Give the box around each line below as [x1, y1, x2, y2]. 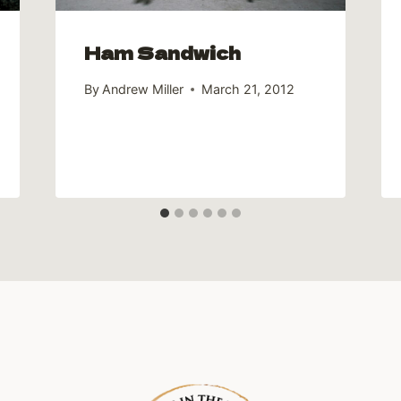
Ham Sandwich [83, 38, 241, 65]
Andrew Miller [101, 81, 183, 98]
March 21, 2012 [200, 81, 294, 98]
